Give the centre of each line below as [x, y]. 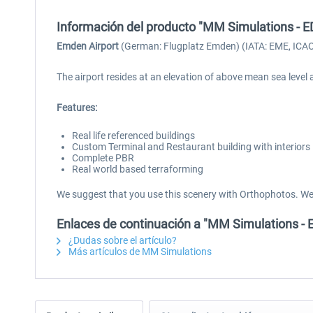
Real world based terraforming [138, 169]
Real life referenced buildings [133, 136]
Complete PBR [103, 158]
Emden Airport [88, 46]
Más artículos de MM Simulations [139, 252]
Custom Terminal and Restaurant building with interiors [191, 147]
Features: [77, 108]
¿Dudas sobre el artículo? [122, 240]
